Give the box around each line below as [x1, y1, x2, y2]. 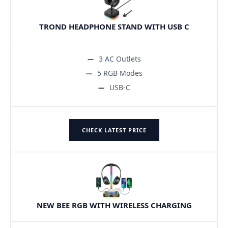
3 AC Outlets [98, 53, 141, 64]
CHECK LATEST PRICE [81, 126, 147, 134]
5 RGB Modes [97, 68, 142, 78]
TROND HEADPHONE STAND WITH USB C [39, 21, 189, 32]
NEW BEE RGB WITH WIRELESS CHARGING [36, 199, 192, 210]
